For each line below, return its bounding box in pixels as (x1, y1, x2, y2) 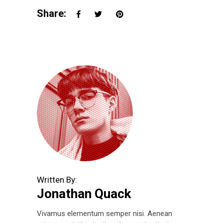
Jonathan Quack (37, 186, 131, 201)
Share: (37, 7, 66, 19)
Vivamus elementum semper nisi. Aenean (37, 209, 172, 218)
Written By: (37, 174, 77, 185)
